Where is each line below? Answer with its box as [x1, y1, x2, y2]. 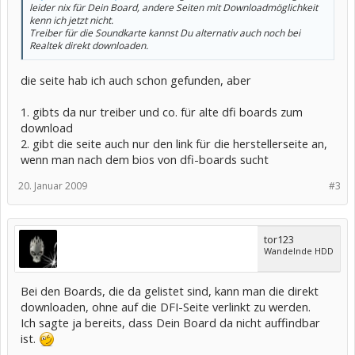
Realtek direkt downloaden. [29, 39, 148, 52]
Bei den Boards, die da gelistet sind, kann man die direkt [21, 282, 319, 299]
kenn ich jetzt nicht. [29, 13, 113, 27]
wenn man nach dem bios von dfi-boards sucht [21, 151, 269, 167]
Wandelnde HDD [264, 244, 334, 257]
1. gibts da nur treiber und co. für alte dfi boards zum [21, 103, 303, 120]
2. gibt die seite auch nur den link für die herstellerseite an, [21, 135, 327, 151]
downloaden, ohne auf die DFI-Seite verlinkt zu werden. [21, 298, 311, 315]
